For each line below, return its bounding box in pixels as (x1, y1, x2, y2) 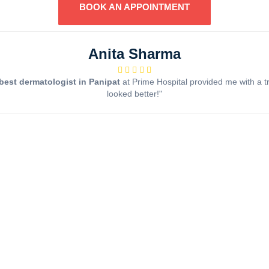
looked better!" (107, 89, 162, 99)
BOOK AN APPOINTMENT (79, 2, 190, 13)
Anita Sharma (88, 46, 181, 62)
